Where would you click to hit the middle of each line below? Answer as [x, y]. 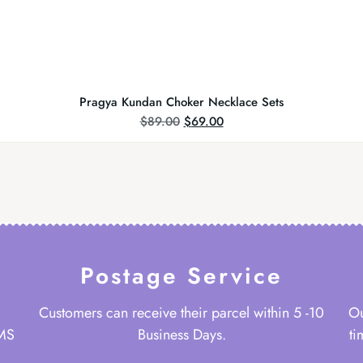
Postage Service [181, 276]
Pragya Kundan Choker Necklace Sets [181, 102]
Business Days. [181, 335]
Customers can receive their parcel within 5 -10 [181, 313]
